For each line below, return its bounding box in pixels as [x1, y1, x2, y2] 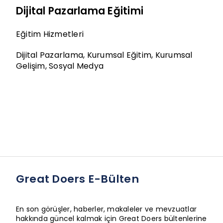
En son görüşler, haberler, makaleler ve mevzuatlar [15, 204, 197, 215]
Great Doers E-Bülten [15, 171, 139, 187]
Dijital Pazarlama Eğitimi [15, 3, 143, 18]
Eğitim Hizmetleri [15, 28, 84, 40]
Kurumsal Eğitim [87, 49, 152, 61]
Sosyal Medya [49, 60, 104, 72]
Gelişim [15, 60, 45, 72]
